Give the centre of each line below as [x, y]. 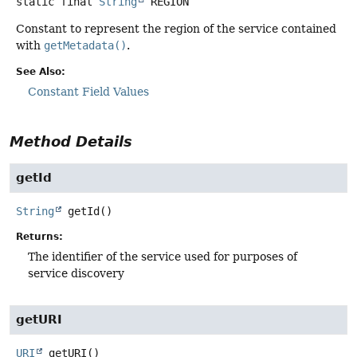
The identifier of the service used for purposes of [163, 256]
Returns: [39, 236]
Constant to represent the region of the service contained [176, 29]
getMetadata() [85, 46]
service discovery [76, 273]
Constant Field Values [88, 92]
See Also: [41, 72]
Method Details [71, 141]
